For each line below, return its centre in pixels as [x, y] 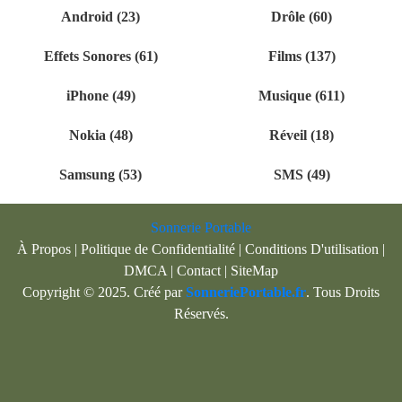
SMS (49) [301, 175]
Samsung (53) [100, 175]
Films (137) [301, 56]
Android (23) [100, 17]
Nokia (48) [100, 135]
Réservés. [201, 314]
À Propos [44, 249]
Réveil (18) [301, 135]
